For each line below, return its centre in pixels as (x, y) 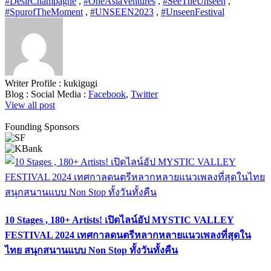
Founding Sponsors (42, 126)
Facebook (107, 94)
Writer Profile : (34, 83)
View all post (30, 105)
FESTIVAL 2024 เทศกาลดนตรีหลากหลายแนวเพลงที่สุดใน (128, 235)
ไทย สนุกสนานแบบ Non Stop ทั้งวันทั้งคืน (91, 250)
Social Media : (60, 94)
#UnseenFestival (193, 11)
